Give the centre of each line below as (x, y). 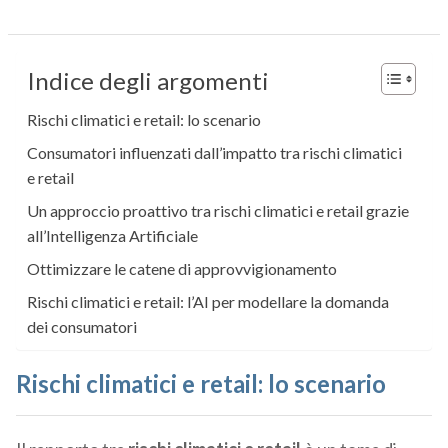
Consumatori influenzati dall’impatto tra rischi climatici (214, 153)
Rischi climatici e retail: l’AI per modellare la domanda (207, 302)
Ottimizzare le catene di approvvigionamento (181, 269)
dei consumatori (81, 327)
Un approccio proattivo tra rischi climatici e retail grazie (217, 211)
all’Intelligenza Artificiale (112, 236)
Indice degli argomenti (147, 81)
